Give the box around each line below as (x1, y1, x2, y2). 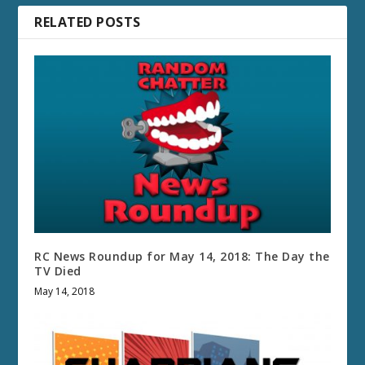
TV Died (34, 262, 81, 279)
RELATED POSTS (34, 12, 141, 31)
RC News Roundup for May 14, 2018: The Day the (34, 248, 330, 264)
